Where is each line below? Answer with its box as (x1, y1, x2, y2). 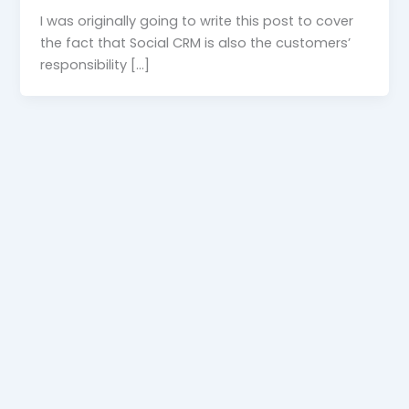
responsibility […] (40, 55, 151, 74)
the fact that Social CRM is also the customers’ (40, 33, 351, 52)
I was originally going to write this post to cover (40, 11, 354, 30)
